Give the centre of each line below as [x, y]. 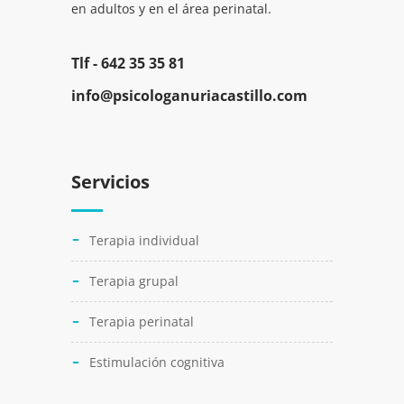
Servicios [110, 182]
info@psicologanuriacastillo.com [189, 96]
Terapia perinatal [142, 322]
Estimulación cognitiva [157, 363]
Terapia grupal [134, 281]
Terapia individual [144, 241]
